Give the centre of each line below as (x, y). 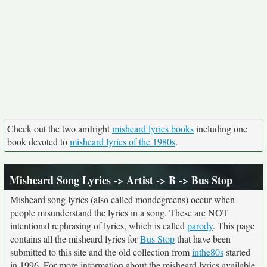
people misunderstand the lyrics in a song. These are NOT (119, 212)
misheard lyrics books (153, 128)
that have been (203, 239)
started (237, 252)
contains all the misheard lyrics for (75, 239)
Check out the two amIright (60, 128)
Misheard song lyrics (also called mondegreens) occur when (122, 199)
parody (200, 226)
